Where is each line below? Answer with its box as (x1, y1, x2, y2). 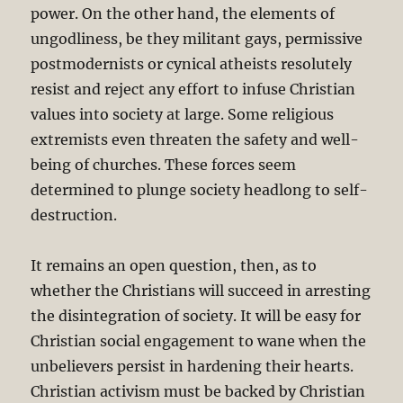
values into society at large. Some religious (31, 104, 335, 123)
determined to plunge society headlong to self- (31, 180, 369, 199)
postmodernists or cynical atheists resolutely (31, 54, 353, 73)
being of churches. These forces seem (31, 155, 297, 174)
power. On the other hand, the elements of (31, 4, 336, 22)
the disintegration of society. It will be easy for (31, 306, 362, 325)
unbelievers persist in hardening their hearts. (31, 356, 354, 375)
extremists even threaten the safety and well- (31, 130, 360, 148)
